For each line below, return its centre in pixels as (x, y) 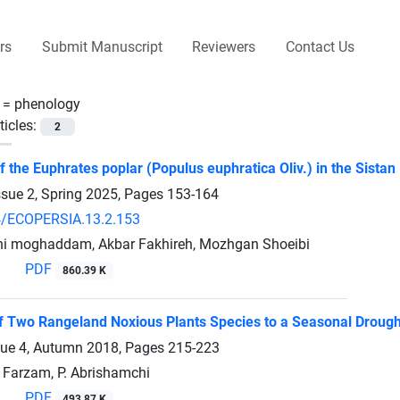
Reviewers (224, 46)
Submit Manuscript (102, 46)
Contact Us (320, 46)
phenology (47, 104)
